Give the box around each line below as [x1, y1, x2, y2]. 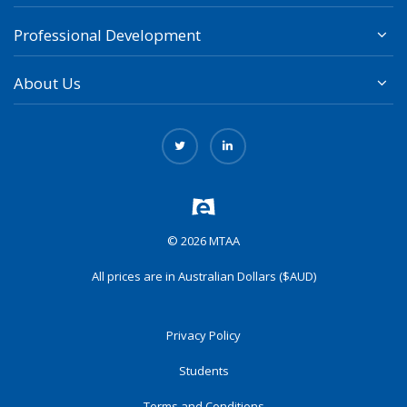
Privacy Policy [166, 326, 241, 343]
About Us [14, 73, 81, 94]
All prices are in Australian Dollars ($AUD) [91, 267, 316, 284]
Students [178, 362, 229, 379]
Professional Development [14, 25, 201, 46]
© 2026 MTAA [167, 232, 240, 249]
